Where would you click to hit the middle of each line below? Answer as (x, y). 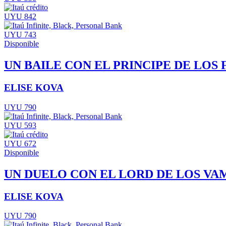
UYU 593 (20, 125)
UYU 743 (20, 35)
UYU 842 (20, 17)
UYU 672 (20, 143)
